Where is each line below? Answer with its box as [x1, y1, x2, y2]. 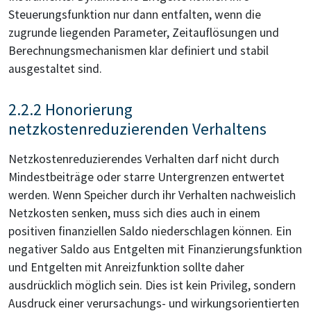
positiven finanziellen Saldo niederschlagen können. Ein [8, 224, 292, 239]
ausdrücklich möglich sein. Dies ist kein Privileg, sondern [8, 278, 296, 294]
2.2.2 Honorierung [8, 99, 133, 120]
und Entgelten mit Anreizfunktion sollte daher [8, 260, 244, 276]
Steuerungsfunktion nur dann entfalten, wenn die [8, 7, 261, 23]
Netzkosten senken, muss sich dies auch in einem [8, 205, 260, 221]
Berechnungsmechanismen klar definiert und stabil [8, 43, 269, 59]
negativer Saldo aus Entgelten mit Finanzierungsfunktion [8, 242, 302, 258]
